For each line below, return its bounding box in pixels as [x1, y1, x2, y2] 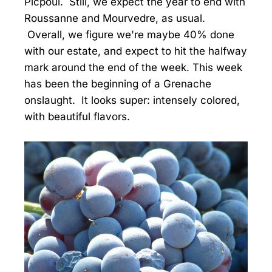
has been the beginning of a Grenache [24, 78, 211, 90]
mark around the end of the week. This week [24, 61, 242, 74]
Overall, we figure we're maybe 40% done [24, 29, 234, 41]
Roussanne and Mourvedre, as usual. [24, 12, 205, 25]
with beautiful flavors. [24, 110, 130, 123]
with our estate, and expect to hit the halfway [24, 45, 247, 58]
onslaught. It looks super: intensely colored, [24, 94, 240, 107]
